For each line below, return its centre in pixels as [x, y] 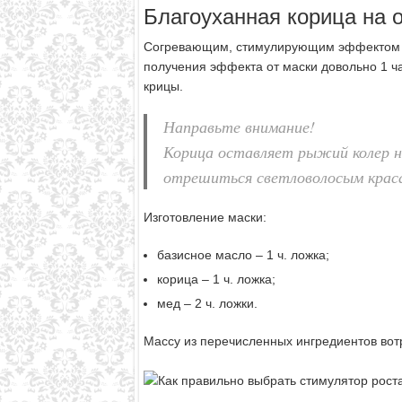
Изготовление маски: [205, 218]
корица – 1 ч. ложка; [216, 280]
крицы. [163, 87]
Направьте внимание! [239, 127]
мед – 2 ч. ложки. [207, 304]
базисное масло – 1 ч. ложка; [243, 255]
